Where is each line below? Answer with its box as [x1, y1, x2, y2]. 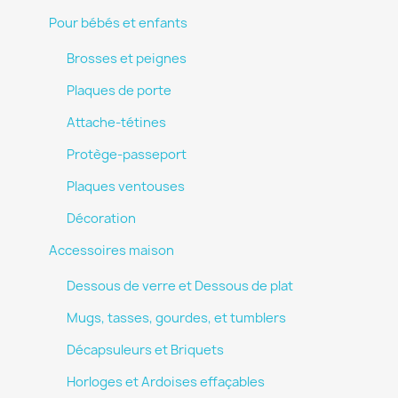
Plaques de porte [67, 82, 171, 99]
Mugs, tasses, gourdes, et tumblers [67, 309, 286, 327]
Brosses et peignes [67, 50, 187, 68]
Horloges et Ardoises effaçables [67, 373, 265, 391]
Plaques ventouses [67, 178, 185, 195]
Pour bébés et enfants [49, 14, 187, 32]
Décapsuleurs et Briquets [67, 341, 224, 359]
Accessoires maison [49, 242, 174, 259]
